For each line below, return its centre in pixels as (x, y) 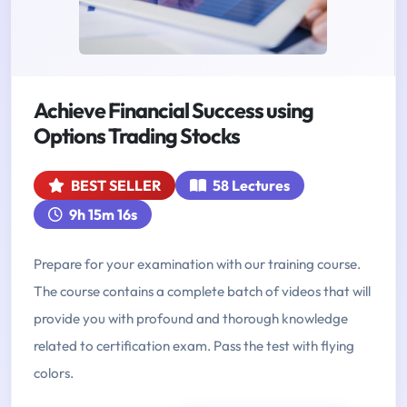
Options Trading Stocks (137, 136)
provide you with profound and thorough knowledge (191, 319)
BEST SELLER (114, 186)
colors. (54, 373)
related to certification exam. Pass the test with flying (194, 346)
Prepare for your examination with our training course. (197, 264)
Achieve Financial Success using (174, 111)
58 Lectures (250, 186)
